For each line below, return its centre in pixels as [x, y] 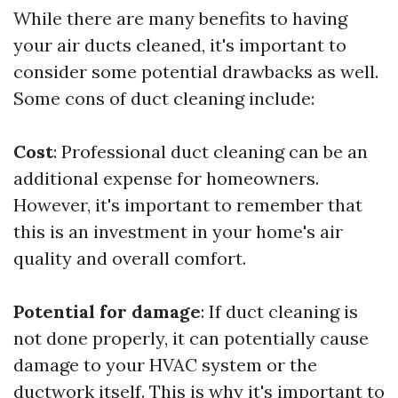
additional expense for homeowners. [166, 179]
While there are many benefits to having [180, 19]
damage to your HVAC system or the [165, 365]
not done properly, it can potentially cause [191, 338]
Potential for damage [107, 312]
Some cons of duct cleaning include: [164, 99]
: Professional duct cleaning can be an [211, 152]
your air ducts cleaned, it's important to [180, 45]
